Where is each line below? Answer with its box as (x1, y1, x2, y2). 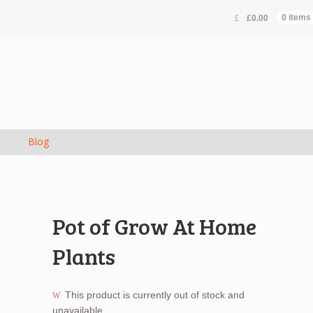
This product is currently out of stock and (65, 289, 245, 300)
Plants (52, 241, 115, 272)
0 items (282, 13, 312, 23)
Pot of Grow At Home (52, 211, 256, 242)
